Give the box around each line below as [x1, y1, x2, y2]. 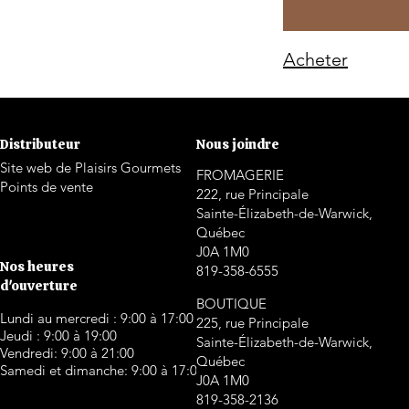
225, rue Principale [196, 313, 309, 331]
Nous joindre [196, 134, 279, 153]
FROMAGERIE [196, 165, 284, 184]
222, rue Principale [196, 184, 309, 203]
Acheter [283, 47, 348, 70]
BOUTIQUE [196, 294, 267, 312]
